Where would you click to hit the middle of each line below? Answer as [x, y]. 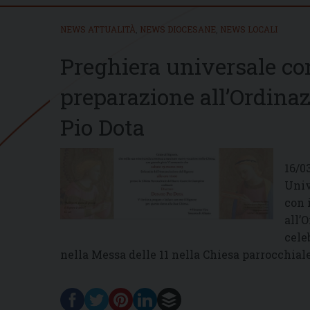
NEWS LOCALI [249, 29]
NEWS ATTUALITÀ [98, 29]
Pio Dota [102, 127]
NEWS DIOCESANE [178, 29]
